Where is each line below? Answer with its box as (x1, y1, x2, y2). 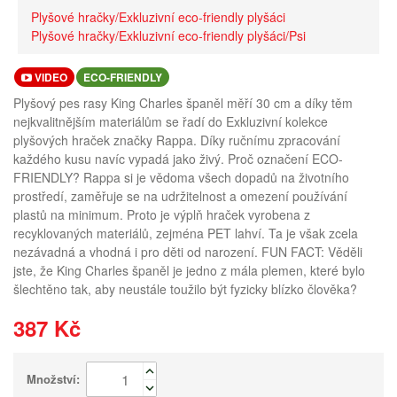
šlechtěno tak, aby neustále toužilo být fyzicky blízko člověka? (13, 280, 357, 298)
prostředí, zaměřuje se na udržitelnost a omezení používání (13, 187, 347, 205)
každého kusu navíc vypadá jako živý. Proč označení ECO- (13, 150, 343, 167)
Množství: (27, 370, 80, 387)
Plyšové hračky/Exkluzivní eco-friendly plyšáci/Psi (31, 27, 306, 44)
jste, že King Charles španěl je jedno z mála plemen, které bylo (13, 261, 365, 279)
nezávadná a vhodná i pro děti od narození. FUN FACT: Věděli (13, 243, 362, 261)
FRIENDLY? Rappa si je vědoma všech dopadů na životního (13, 168, 349, 186)
